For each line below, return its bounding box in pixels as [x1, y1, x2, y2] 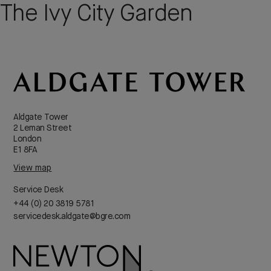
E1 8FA [13, 145, 38, 154]
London [13, 134, 42, 143]
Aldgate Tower [13, 113, 68, 122]
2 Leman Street [13, 123, 72, 132]
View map [13, 163, 52, 172]
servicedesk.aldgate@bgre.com [13, 212, 131, 221]
